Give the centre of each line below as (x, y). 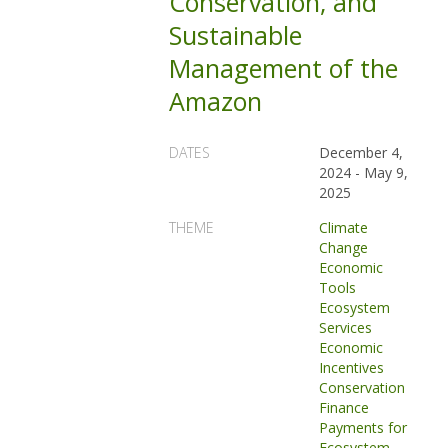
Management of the (284, 68)
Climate (344, 227)
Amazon (216, 101)
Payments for (363, 427)
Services (346, 327)
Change (344, 247)
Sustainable (236, 35)
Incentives (352, 367)
